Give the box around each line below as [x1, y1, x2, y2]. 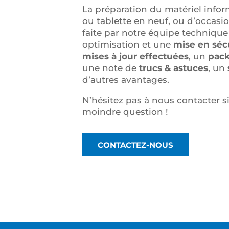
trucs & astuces [139, 63, 209, 74]
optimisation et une [82, 39, 174, 50]
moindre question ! [82, 107, 171, 118]
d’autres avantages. [82, 75, 170, 85]
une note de [82, 63, 140, 74]
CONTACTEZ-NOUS [98, 140, 174, 150]
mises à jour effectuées [82, 51, 189, 62]
